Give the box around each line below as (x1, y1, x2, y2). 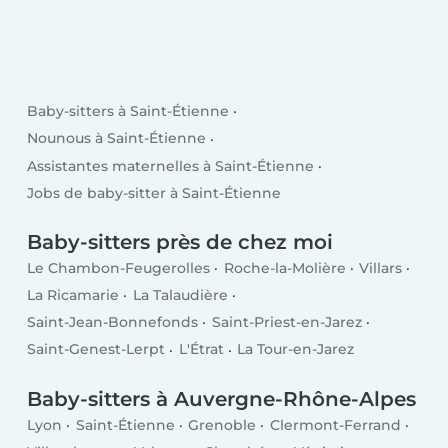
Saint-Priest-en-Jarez (211, 313, 362, 332)
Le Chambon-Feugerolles (27, 259, 211, 278)
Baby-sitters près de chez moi (27, 230, 334, 255)
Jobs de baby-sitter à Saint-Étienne (27, 183, 282, 202)
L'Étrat (178, 340, 224, 359)
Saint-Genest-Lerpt (27, 340, 166, 359)
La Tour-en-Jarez (237, 340, 355, 359)
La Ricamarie (27, 286, 120, 305)
